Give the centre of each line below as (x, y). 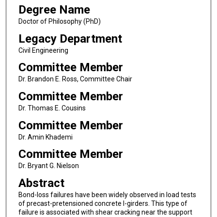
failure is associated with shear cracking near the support (105, 212)
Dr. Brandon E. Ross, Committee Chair (75, 79)
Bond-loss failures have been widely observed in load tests (107, 194)
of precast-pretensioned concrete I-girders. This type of (103, 203)
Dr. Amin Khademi (45, 137)
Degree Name (54, 9)
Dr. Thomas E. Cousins (52, 108)
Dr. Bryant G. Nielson (48, 166)
